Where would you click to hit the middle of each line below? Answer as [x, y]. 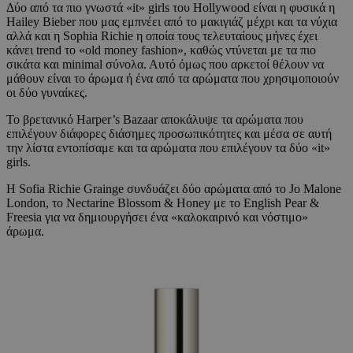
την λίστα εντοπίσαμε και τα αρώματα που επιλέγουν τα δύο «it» [168, 148]
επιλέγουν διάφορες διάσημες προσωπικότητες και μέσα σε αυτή [169, 134]
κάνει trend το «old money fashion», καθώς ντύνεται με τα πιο [161, 50]
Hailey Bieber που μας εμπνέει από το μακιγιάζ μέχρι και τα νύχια [172, 22]
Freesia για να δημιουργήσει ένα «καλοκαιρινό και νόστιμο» [157, 217]
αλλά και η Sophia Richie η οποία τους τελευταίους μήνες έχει [162, 36]
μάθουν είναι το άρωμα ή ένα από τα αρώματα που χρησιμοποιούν [173, 79]
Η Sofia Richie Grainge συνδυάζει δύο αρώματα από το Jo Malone [174, 189]
